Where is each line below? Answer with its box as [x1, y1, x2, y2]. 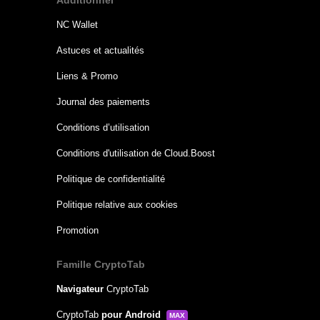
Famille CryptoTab [56, 259, 145, 270]
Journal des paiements [56, 96, 150, 107]
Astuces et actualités [56, 45, 144, 56]
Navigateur [56, 284, 104, 294]
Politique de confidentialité [56, 174, 165, 184]
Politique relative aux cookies [56, 199, 178, 210]
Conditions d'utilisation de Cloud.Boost [56, 148, 215, 159]
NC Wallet [56, 19, 98, 30]
